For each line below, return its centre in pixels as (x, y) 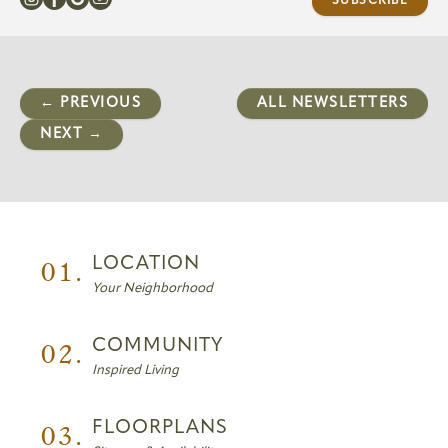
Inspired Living (135, 371)
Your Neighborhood (152, 289)
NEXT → (71, 135)
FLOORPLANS (160, 429)
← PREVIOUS (90, 104)
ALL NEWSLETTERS (332, 104)
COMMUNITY (157, 347)
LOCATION (146, 265)
